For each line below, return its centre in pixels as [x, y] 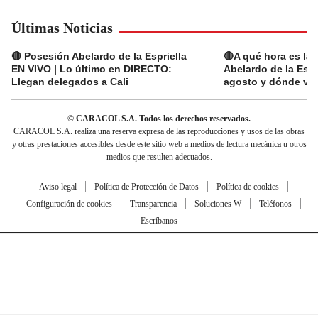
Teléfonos [275, 203]
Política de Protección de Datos [146, 186]
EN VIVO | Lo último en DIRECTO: [92, 68]
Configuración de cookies [69, 203]
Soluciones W [218, 203]
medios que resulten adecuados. [159, 157]
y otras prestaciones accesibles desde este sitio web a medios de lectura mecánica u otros [159, 144]
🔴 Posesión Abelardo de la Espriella [99, 56]
